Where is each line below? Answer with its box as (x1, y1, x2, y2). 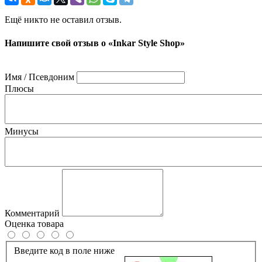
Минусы (5, 126, 39, 136)
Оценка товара (5, 218, 64, 229)
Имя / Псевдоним (5, 71, 74, 82)
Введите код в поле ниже (14, 245, 115, 256)
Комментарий (5, 208, 60, 218)
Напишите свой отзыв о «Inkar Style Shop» (5, 37, 185, 48)
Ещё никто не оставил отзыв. (5, 15, 122, 25)
